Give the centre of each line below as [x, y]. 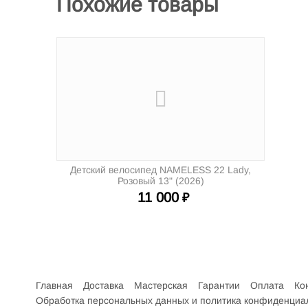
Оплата [267, 285]
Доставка [103, 285]
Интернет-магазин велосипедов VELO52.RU [135, 270]
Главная [54, 285]
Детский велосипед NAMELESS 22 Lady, [161, 170]
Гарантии [219, 285]
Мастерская [161, 285]
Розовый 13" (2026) [161, 181]
